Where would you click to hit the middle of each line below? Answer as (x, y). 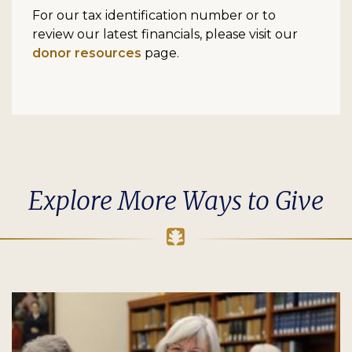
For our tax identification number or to (154, 15)
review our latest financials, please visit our (165, 34)
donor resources (87, 53)
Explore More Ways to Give (176, 201)
